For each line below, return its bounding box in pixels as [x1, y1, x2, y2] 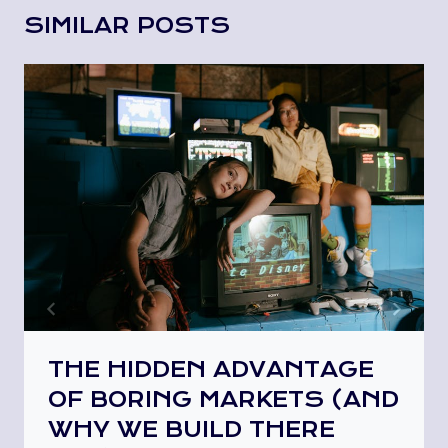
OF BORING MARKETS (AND [48, 386, 399, 412]
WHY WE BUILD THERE [48, 416, 335, 442]
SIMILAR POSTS [24, 12, 230, 38]
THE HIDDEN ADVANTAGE [48, 356, 374, 382]
